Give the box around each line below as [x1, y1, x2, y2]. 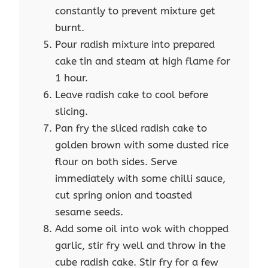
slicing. [55, 105, 89, 118]
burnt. [55, 22, 85, 34]
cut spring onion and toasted [55, 189, 193, 202]
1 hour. [55, 72, 89, 84]
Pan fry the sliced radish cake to [55, 122, 208, 135]
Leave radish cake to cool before [55, 89, 209, 101]
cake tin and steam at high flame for [55, 55, 231, 68]
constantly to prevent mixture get [55, 5, 216, 17]
